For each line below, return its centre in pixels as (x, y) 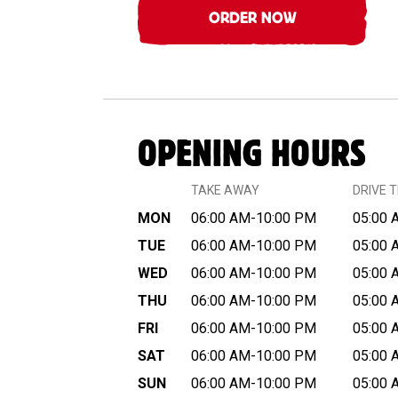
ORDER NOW (252, 19)
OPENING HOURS (252, 155)
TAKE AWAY (226, 191)
